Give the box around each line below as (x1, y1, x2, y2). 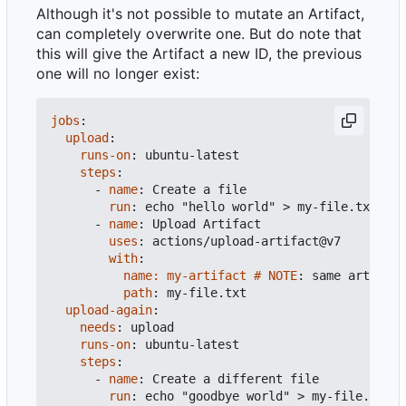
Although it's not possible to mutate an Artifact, (36, 5, 364, 24)
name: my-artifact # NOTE (123, 268, 297, 284)
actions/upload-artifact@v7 (152, 234, 341, 249)
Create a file (152, 182, 246, 198)
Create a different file (152, 372, 319, 387)
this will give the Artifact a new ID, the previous (36, 44, 362, 63)
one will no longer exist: (36, 64, 199, 83)
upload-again (65, 303, 152, 318)
